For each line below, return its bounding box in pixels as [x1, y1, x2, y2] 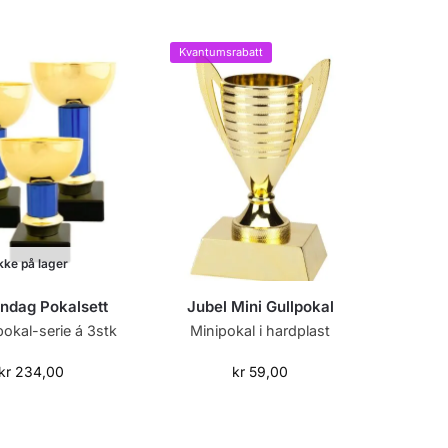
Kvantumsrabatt [179, 44, 264, 59]
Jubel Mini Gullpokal [186, 297, 334, 317]
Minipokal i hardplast [190, 322, 331, 340]
